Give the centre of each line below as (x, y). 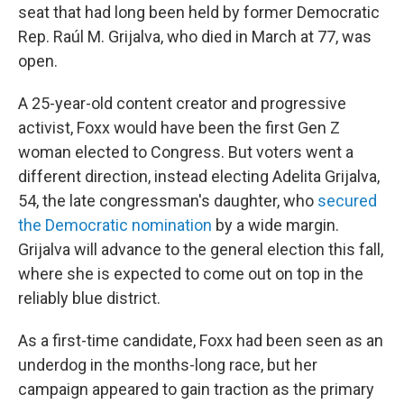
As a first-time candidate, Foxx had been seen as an (201, 340)
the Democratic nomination (115, 225)
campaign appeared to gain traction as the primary (196, 389)
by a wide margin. (275, 225)
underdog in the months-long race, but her (168, 365)
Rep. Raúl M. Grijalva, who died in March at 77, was (195, 37)
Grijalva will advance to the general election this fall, (201, 249)
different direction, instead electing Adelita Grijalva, (199, 176)
